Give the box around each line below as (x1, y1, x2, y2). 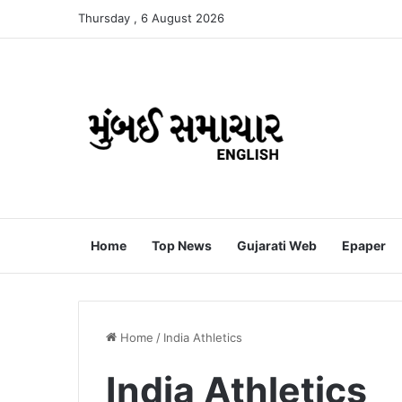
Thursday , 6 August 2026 (78, 11, 224, 25)
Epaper (342, 238, 386, 253)
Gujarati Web (237, 238, 317, 253)
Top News (152, 238, 212, 253)
